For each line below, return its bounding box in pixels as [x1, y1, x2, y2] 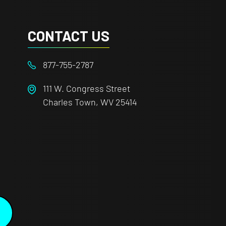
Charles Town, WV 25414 [43, 96, 138, 107]
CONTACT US [28, 27, 110, 44]
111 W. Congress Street [43, 82, 131, 94]
